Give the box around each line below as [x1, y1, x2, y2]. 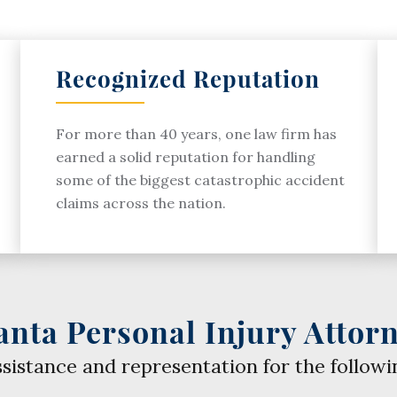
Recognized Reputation [56, 62, 320, 94]
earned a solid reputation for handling [56, 147, 315, 166]
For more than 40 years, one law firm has [56, 124, 337, 143]
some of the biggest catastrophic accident [56, 170, 345, 189]
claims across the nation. [56, 193, 226, 212]
